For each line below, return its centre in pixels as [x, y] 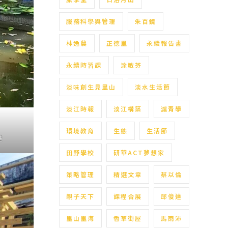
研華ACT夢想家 [139, 152]
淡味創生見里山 [91, 87]
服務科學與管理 [91, 21]
